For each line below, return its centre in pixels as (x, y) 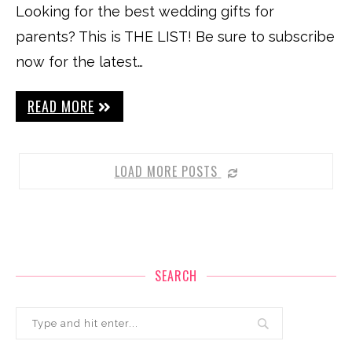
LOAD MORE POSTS (166, 171)
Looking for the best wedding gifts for (145, 11)
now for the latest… (79, 62)
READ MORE (61, 106)
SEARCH (176, 276)
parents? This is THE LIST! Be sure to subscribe (175, 37)
